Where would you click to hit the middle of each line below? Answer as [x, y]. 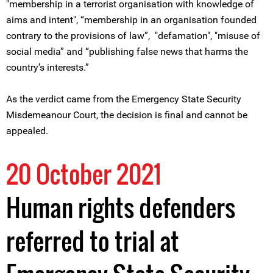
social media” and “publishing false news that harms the [127, 51]
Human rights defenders [121, 207]
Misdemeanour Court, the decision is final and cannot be [127, 115]
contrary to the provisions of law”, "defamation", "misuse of [133, 36]
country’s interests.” [48, 67]
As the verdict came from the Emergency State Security [124, 99]
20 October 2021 [84, 174]
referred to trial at [93, 241]
